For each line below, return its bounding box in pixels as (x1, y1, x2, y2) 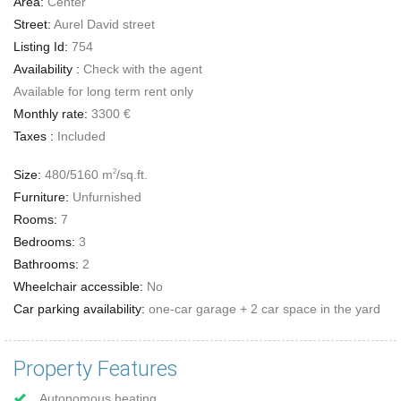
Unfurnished (69, 189, 141, 204)
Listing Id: (13, 39, 68, 55)
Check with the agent (80, 62, 202, 77)
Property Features (13, 355, 178, 381)
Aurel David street (51, 17, 155, 32)
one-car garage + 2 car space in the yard (145, 301, 380, 316)
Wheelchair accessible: (13, 278, 143, 294)
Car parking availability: (13, 301, 145, 316)
